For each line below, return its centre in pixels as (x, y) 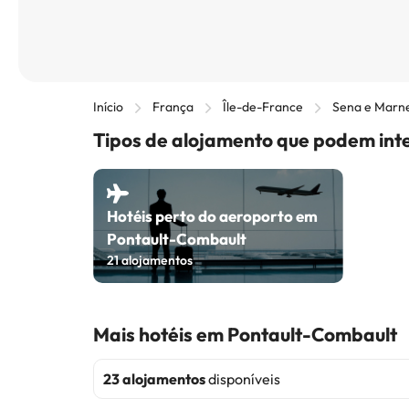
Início (108, 107)
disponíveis (243, 379)
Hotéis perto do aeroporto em (212, 216)
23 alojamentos (154, 379)
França (173, 107)
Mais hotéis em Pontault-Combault (245, 334)
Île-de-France (263, 107)
